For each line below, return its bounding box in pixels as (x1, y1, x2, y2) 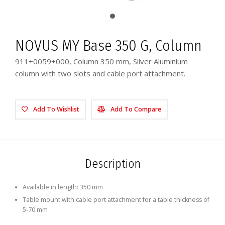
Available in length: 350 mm (23, 182, 103, 191)
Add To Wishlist (33, 104, 79, 114)
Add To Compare (110, 104, 161, 114)
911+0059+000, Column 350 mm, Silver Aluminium (15, 56, 188, 66)
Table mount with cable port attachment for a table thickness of (23, 195, 209, 204)
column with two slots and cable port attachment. (15, 68, 185, 78)
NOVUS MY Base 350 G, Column (15, 36, 202, 55)
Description (84, 156, 141, 171)
